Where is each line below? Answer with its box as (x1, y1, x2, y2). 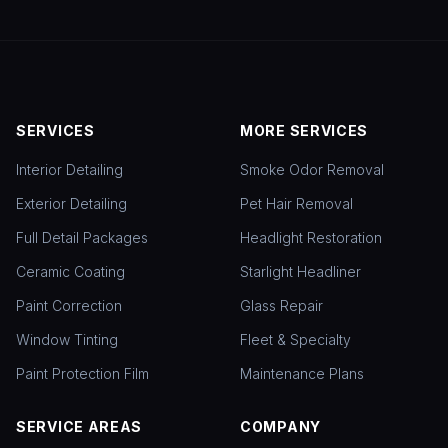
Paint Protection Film (16, 365, 149, 383)
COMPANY (240, 418, 321, 436)
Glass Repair (240, 297, 323, 315)
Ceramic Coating (16, 263, 125, 281)
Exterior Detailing (16, 195, 127, 213)
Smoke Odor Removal (240, 161, 384, 179)
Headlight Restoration (240, 229, 382, 247)
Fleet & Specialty (240, 331, 351, 349)
